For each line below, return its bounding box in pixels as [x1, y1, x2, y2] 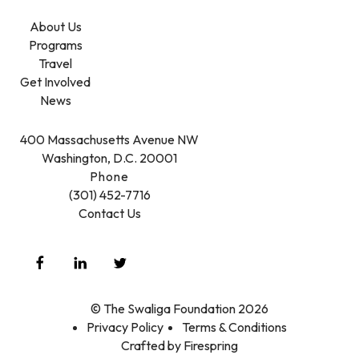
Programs [28, 37, 83, 54]
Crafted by [121, 337, 184, 353]
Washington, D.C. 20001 [42, 150, 177, 167]
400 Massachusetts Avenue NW [20, 131, 199, 148]
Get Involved [20, 74, 91, 91]
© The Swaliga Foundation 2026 [91, 300, 268, 317]
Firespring [184, 337, 238, 353]
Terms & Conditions [182, 318, 287, 335]
